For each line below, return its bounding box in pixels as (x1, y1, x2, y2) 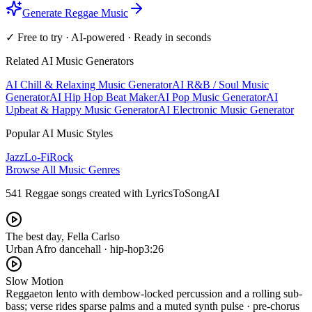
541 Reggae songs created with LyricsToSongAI (6, 187, 219, 199)
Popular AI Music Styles (6, 127, 113, 139)
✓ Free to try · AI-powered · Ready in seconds (6, 31, 211, 43)
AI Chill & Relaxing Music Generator (6, 78, 172, 91)
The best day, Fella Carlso (6, 230, 120, 242)
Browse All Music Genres (6, 163, 120, 175)
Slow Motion (6, 274, 63, 287)
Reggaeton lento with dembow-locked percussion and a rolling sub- (6, 287, 302, 299)
